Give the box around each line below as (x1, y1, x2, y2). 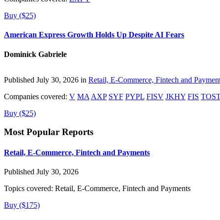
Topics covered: (4, 184, 53, 192)
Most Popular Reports (4, 127, 93, 137)
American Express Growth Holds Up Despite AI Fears (4, 30, 184, 39)
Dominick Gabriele (4, 50, 67, 58)
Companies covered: (4, 92, 69, 101)
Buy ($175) (4, 200, 40, 209)
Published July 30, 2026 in (4, 75, 88, 84)
